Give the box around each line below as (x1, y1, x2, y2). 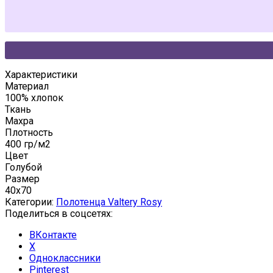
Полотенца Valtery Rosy (56, 196, 162, 208)
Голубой (5, 161, 42, 174)
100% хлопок (5, 92, 63, 104)
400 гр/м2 (5, 138, 51, 151)
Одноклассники (29, 252, 101, 264)
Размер (5, 173, 40, 185)
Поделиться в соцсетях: (5, 208, 113, 220)
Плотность (5, 127, 53, 139)
